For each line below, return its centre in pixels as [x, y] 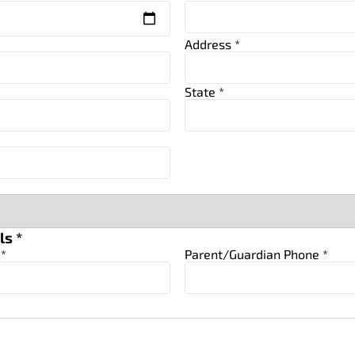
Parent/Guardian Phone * [256, 254]
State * [204, 92]
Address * [212, 44]
